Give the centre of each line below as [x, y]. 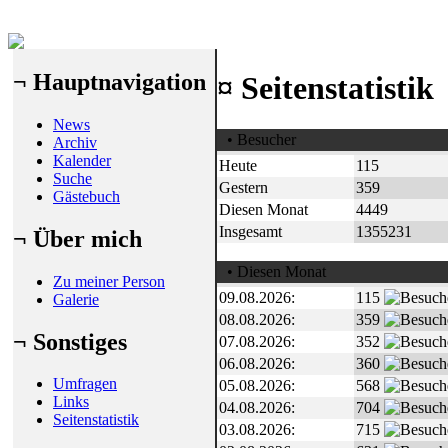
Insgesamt [250, 231]
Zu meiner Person [109, 281]
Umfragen [85, 384]
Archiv [75, 142]
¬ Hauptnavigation [109, 81]
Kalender [82, 160]
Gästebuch [86, 196]
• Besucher [257, 139]
